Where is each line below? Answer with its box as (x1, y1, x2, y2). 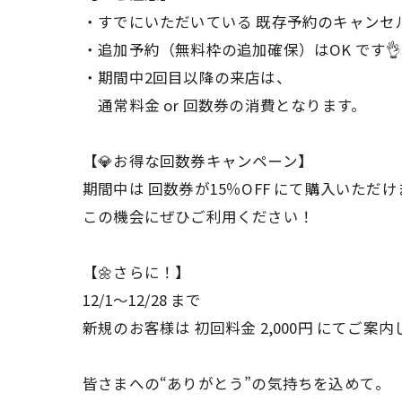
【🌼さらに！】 (83, 260, 191, 283)
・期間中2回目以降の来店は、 (83, 66, 292, 88)
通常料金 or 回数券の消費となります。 (83, 93, 367, 116)
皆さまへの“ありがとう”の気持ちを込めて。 (83, 371, 391, 394)
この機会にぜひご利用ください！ (83, 205, 314, 227)
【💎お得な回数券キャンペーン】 (83, 149, 313, 171)
